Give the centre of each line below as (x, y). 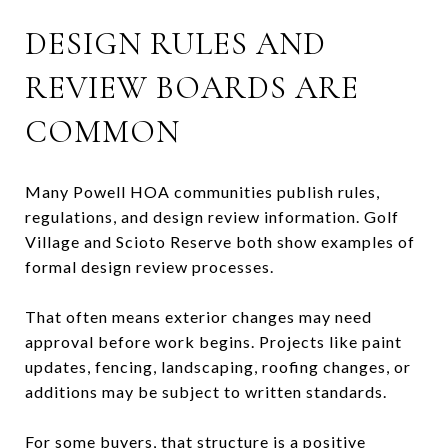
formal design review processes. (149, 266)
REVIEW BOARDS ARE (192, 87)
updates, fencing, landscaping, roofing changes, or (218, 366)
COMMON (102, 131)
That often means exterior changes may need (198, 316)
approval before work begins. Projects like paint (213, 341)
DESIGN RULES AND (175, 43)
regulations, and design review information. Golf (212, 216)
